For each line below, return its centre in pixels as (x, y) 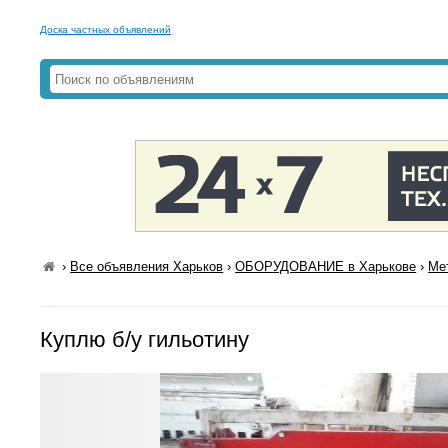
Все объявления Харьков (147, 266)
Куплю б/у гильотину (144, 339)
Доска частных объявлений (105, 29)
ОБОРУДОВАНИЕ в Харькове (326, 266)
